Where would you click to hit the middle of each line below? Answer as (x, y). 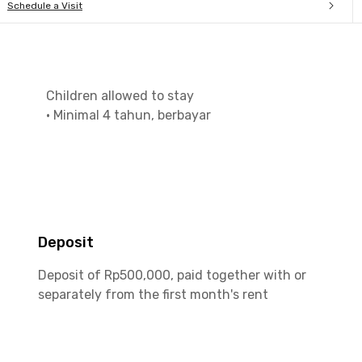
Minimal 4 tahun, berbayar (133, 115)
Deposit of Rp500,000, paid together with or (172, 275)
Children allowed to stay (120, 96)
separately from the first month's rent (153, 295)
